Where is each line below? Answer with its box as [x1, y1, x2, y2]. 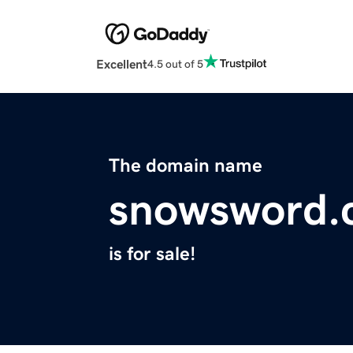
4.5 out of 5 [147, 58, 203, 69]
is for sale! [109, 244, 195, 264]
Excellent [96, 58, 147, 71]
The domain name [109, 156, 262, 176]
